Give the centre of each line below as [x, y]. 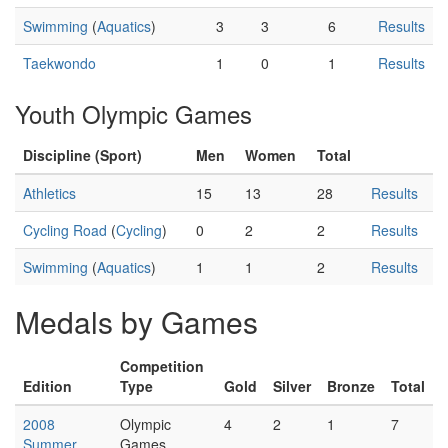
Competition [162, 366]
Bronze [351, 386]
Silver [292, 386]
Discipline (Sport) [82, 155]
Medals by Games [136, 321]
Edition [47, 386]
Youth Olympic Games [133, 113]
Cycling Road [65, 230]
